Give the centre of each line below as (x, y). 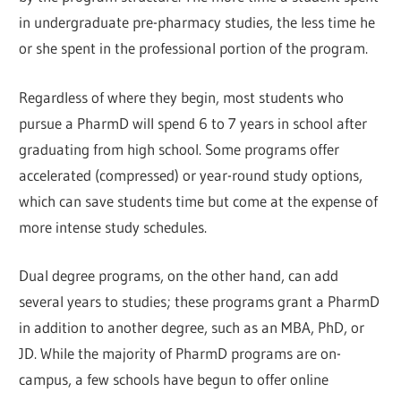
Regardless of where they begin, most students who (182, 97)
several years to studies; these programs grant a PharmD (200, 302)
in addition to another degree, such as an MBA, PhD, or (192, 328)
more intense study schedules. (113, 226)
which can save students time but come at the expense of (199, 200)
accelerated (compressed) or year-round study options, (191, 175)
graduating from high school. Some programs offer (179, 149)
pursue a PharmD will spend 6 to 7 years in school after (193, 123)
